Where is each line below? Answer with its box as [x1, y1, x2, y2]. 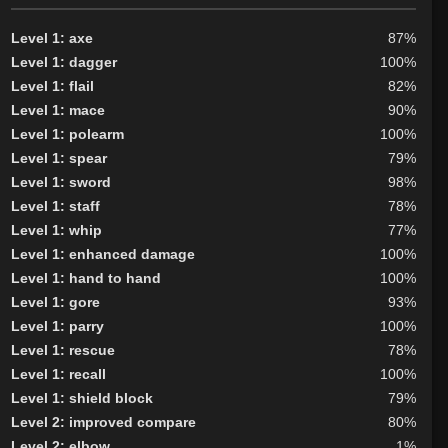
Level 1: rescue [10, 341, 115, 358]
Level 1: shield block [10, 389, 153, 406]
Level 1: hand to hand [10, 269, 161, 286]
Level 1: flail [10, 77, 94, 94]
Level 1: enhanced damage [10, 245, 195, 262]
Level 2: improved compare [10, 413, 196, 430]
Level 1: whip [10, 221, 102, 238]
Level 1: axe [10, 29, 93, 46]
